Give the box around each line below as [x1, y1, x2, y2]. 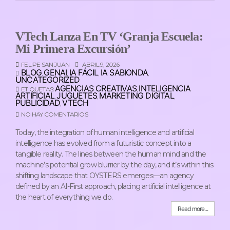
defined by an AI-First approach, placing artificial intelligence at [15, 182, 211, 191]
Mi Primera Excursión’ [15, 42, 131, 56]
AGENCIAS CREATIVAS [55, 83, 137, 94]
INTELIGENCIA [139, 83, 190, 94]
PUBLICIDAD [15, 98, 60, 108]
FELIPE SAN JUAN [21, 61, 70, 69]
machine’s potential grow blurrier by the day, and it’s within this [15, 160, 214, 170]
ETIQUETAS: [21, 85, 55, 93]
